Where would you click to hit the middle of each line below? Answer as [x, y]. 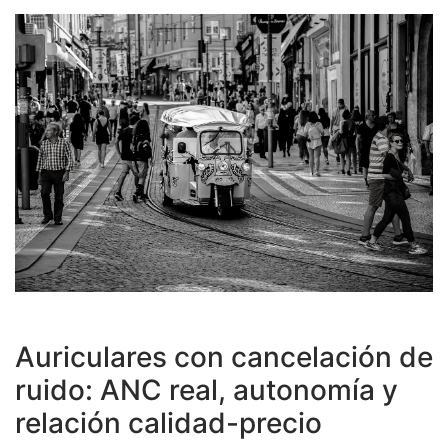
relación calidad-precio [168, 423]
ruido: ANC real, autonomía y [206, 390]
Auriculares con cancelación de [224, 357]
